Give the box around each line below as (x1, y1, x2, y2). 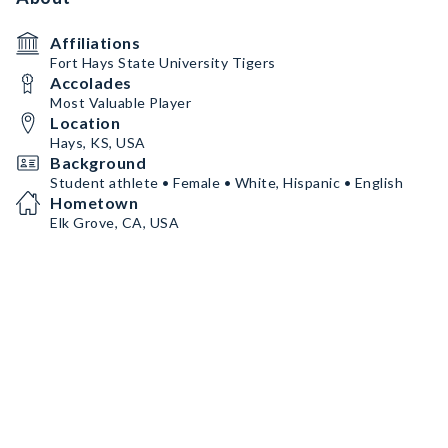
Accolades (50, 73, 132, 92)
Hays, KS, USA (50, 134, 146, 151)
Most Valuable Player (50, 94, 191, 111)
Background (50, 153, 146, 172)
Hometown (50, 193, 138, 212)
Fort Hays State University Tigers (50, 54, 276, 71)
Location (50, 113, 120, 132)
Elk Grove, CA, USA (50, 214, 179, 231)
